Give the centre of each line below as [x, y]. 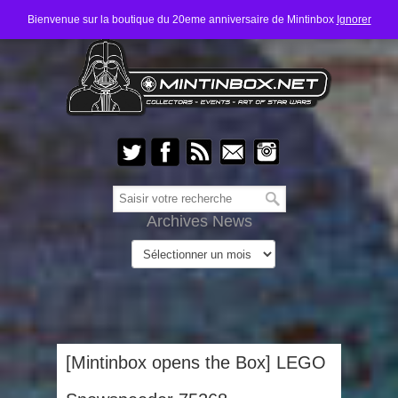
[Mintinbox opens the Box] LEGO [196, 362]
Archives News [199, 221]
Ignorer [354, 20]
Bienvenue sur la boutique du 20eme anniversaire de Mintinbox [182, 20]
